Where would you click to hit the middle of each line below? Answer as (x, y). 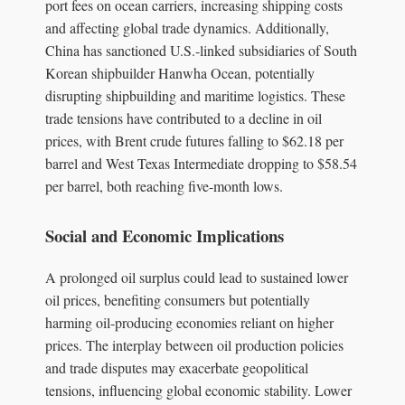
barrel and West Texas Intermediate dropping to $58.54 (201, 163)
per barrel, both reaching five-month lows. (164, 186)
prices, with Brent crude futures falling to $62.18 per (194, 141)
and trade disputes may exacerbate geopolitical (177, 367)
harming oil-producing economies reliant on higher (189, 322)
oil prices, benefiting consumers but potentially (178, 299)
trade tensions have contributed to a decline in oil (184, 118)
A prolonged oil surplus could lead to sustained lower (197, 277)
